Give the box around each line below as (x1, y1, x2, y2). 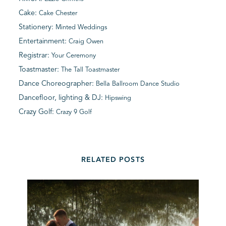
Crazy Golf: (19, 108, 56, 116)
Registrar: (19, 51, 52, 59)
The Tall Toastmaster (61, 66, 120, 73)
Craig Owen (69, 38, 104, 45)
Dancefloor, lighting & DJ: (19, 94, 105, 101)
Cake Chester (39, 10, 78, 17)
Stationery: (19, 23, 56, 31)
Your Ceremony (51, 52, 96, 59)
